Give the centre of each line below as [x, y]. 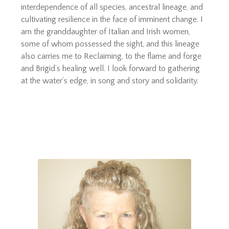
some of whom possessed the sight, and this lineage [110, 44]
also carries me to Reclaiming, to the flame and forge [111, 56]
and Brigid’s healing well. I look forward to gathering [111, 68]
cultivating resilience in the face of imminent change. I [112, 19]
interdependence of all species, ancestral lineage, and [112, 7]
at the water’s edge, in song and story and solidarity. [110, 81]
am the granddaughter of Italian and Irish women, [106, 31]
